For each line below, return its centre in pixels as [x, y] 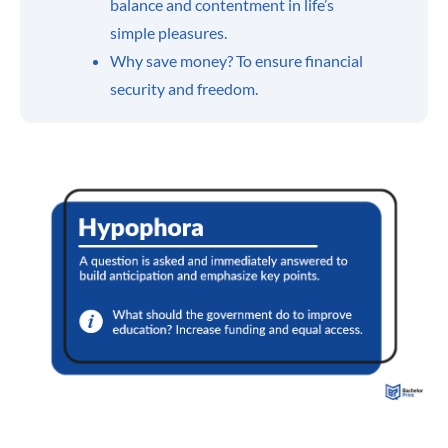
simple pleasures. [168, 32]
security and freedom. [184, 88]
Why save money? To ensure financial [236, 60]
